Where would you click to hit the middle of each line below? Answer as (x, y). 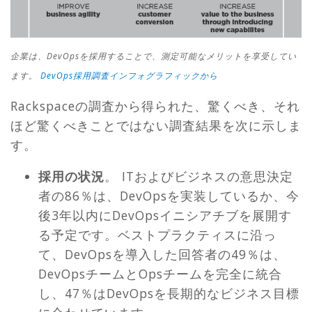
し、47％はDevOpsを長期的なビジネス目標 (169, 294)
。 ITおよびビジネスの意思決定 (199, 177)
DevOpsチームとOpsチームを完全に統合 (160, 274)
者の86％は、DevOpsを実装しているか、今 (169, 196)
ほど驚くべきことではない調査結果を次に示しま (156, 125)
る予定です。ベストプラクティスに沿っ (157, 235)
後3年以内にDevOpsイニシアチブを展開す (165, 216)
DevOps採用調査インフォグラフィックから (129, 76)
